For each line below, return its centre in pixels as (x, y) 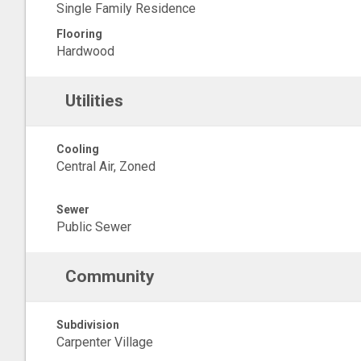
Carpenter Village (105, 342)
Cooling (78, 149)
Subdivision (88, 325)
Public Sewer (94, 227)
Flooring (79, 34)
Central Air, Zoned (106, 166)
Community (110, 276)
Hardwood (85, 51)
